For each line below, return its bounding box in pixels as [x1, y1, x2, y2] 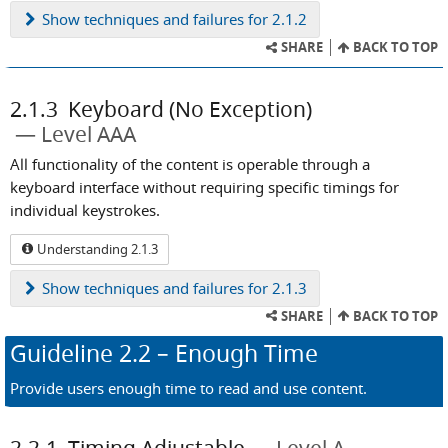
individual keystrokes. [10, 200, 160, 221]
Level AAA [41, 120, 136, 149]
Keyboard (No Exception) [68, 95, 312, 124]
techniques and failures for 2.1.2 [80, 9, 307, 30]
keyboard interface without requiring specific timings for [10, 177, 399, 198]
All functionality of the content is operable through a [10, 154, 370, 175]
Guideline [10, 337, 119, 369]
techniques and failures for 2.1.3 [80, 277, 307, 298]
